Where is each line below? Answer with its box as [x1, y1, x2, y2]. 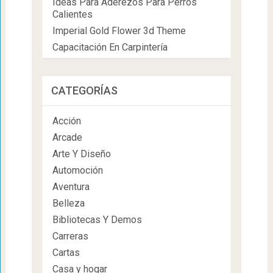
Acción [52, 115, 81, 127]
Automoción [52, 165, 103, 177]
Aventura [52, 181, 90, 193]
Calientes [52, 9, 93, 21]
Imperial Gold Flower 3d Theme [52, 25, 186, 37]
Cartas [52, 247, 80, 259]
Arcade [52, 132, 82, 144]
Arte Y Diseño [52, 148, 111, 160]
